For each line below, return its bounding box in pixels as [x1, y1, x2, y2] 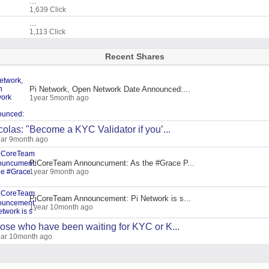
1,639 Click [29, 5, 66, 14]
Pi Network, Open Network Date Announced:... [29, 84, 190, 94]
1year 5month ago [29, 93, 89, 102]
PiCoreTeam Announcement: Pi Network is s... [29, 193, 191, 203]
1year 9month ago [29, 167, 89, 176]
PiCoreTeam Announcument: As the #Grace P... [29, 158, 195, 168]
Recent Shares [104, 52, 165, 61]
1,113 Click [29, 28, 65, 36]
